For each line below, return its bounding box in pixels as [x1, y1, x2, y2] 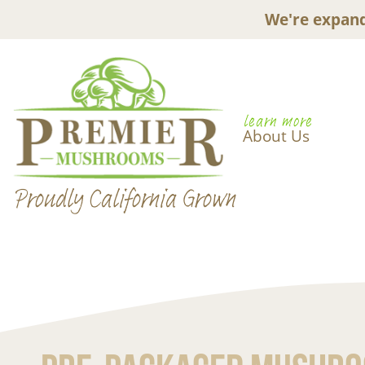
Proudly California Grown [13, 180, 235, 217]
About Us [242, 125, 310, 147]
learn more [242, 110, 312, 133]
